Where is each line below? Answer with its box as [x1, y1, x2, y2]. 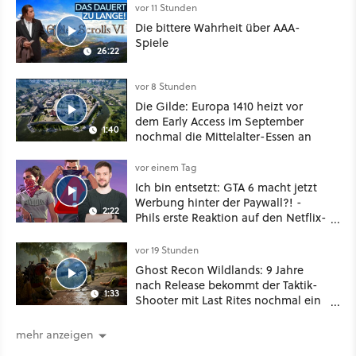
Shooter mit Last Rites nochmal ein [135, 291, 321, 308]
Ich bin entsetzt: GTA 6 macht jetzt [135, 178, 317, 195]
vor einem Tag [135, 160, 196, 174]
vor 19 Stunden [135, 242, 199, 257]
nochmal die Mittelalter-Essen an [135, 127, 311, 145]
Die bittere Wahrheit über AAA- [135, 18, 300, 36]
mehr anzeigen [16, 327, 93, 343]
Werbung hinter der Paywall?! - [135, 193, 302, 211]
